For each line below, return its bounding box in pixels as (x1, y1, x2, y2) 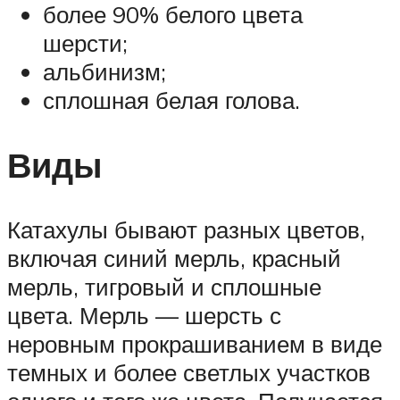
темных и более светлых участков (7, 357, 371, 387)
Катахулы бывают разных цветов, (7, 214, 365, 244)
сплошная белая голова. (43, 85, 300, 114)
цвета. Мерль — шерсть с (7, 300, 281, 329)
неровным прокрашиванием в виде (7, 329, 382, 358)
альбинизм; (43, 56, 166, 86)
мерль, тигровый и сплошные (7, 271, 321, 301)
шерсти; (43, 28, 128, 57)
